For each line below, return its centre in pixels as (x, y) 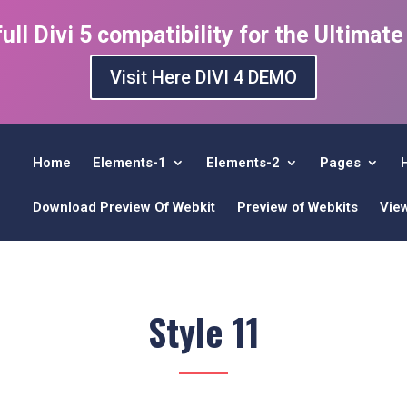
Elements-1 (129, 162)
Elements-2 (243, 162)
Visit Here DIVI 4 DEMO (203, 77)
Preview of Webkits (297, 207)
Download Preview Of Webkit (124, 207)
